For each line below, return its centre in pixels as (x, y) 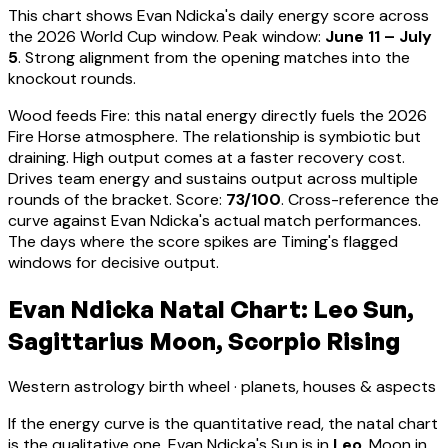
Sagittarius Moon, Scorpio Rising (204, 340)
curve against (59, 220)
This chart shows (72, 15)
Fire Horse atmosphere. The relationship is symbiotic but (214, 136)
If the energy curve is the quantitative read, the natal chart (223, 424)
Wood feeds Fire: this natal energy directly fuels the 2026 (217, 115)
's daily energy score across (327, 15)
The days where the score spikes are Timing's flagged (203, 241)
